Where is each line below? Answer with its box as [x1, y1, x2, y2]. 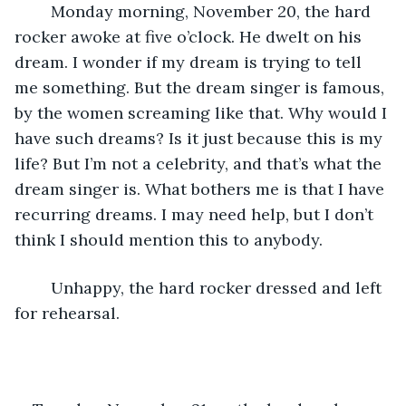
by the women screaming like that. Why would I [14, 101, 391, 123]
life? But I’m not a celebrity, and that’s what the [14, 152, 386, 174]
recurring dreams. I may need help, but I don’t [14, 203, 378, 225]
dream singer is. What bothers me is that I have [14, 178, 389, 199]
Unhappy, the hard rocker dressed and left [33, 276, 51, 298]
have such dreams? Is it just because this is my [14, 127, 387, 149]
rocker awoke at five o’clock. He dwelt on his [14, 25, 366, 47]
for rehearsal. [14, 302, 120, 324]
